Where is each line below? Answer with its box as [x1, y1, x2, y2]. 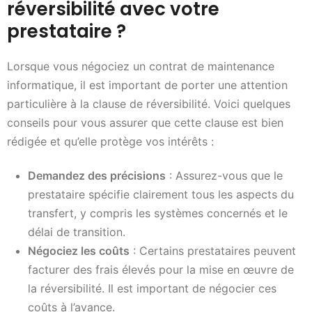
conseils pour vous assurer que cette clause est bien [7, 115, 283, 130]
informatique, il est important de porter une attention [7, 77, 288, 92]
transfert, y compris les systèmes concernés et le [28, 206, 288, 221]
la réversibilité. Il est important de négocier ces [28, 281, 276, 296]
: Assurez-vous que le [166, 169, 283, 183]
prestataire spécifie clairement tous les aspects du [28, 187, 294, 202]
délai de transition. [28, 225, 125, 240]
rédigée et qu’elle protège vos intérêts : [7, 134, 214, 148]
